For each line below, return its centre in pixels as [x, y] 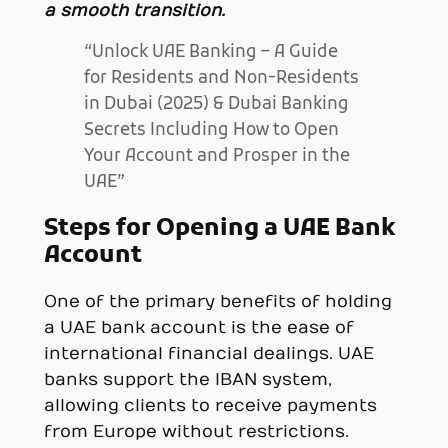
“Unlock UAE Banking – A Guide [210, 53]
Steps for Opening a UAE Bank [219, 228]
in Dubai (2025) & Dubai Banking [216, 105]
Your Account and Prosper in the [216, 157]
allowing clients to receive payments [210, 405]
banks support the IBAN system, [187, 379]
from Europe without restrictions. [196, 431]
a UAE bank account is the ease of [198, 327]
